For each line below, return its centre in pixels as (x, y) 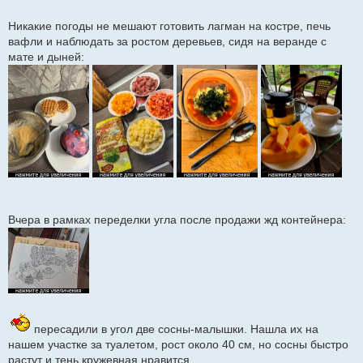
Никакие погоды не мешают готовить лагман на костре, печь (169, 26)
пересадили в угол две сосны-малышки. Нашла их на (175, 329)
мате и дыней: (46, 57)
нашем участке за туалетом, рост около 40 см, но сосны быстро (178, 345)
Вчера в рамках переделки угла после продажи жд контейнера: (177, 220)
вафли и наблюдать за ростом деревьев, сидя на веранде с (167, 42)
